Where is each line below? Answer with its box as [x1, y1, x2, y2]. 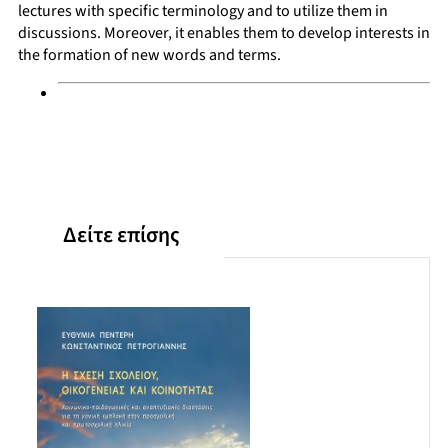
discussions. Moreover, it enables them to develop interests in [18, 22, 430, 45]
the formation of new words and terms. [18, 44, 281, 67]
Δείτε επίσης [63, 218, 180, 251]
